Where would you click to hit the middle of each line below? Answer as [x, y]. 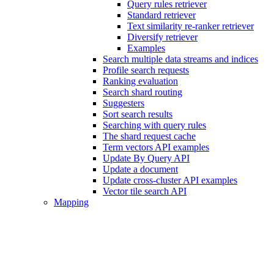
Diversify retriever [162, 37]
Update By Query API [146, 158]
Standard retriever [161, 15]
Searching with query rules [154, 125]
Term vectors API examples [156, 147]
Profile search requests [146, 70]
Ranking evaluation [140, 81]
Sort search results [138, 114]
